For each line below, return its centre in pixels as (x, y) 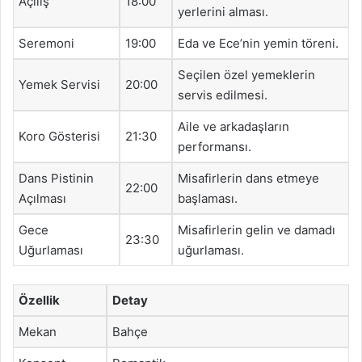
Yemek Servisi (59, 84)
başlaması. (208, 198)
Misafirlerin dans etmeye (248, 178)
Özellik (39, 300)
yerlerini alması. (223, 12)
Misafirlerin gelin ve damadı (257, 230)
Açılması (42, 198)
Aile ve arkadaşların (234, 126)
